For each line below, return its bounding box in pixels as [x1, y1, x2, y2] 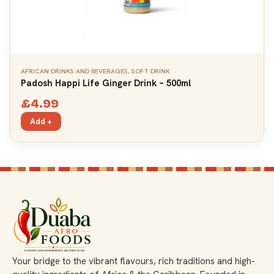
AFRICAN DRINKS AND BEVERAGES [21, 66, 128, 75]
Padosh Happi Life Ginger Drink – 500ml [21, 76, 191, 89]
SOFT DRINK [131, 66, 170, 75]
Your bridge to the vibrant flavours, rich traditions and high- [12, 255, 255, 268]
